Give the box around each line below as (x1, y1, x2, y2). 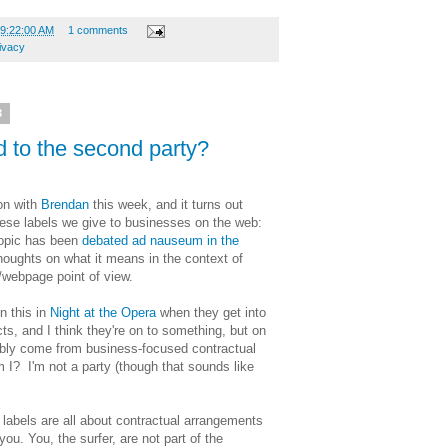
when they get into (156, 304, 266, 320)
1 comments (67, 24, 128, 37)
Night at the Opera (50, 304, 156, 320)
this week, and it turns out (89, 196, 243, 212)
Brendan (41, 196, 89, 212)
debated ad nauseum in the (82, 232, 239, 248)
